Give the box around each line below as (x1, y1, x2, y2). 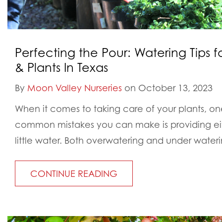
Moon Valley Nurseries (27, 82, 122, 93)
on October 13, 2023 (122, 82, 213, 93)
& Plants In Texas (15, 60, 108, 75)
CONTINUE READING (30, 168, 117, 179)
